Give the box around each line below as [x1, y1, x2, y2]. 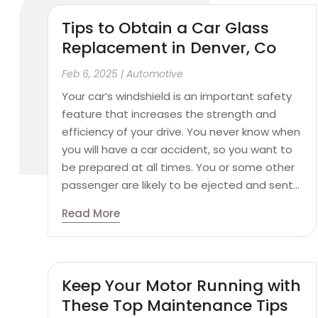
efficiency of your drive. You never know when [62, 124, 301, 139]
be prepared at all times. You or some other [62, 159, 295, 175]
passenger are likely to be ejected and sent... [62, 177, 300, 192]
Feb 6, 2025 [62, 66, 119, 81]
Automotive [126, 66, 184, 81]
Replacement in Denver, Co [62, 36, 277, 59]
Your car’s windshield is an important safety [62, 88, 292, 104]
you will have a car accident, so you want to [62, 141, 293, 157]
